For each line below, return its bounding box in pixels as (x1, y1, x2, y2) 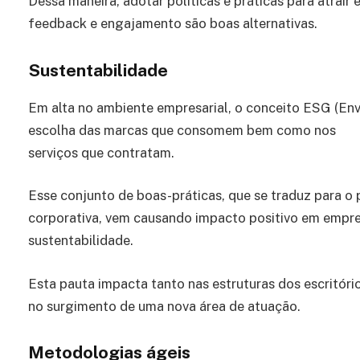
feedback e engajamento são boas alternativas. (28, 14, 317, 31)
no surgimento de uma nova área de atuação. (28, 297, 301, 314)
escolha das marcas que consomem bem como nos (28, 121, 336, 138)
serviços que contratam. (28, 144, 174, 161)
